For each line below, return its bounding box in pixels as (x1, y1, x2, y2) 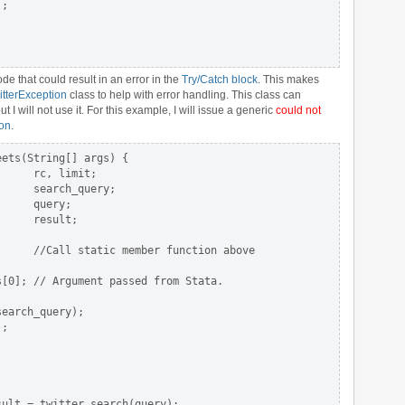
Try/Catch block (182, 73, 258, 86)
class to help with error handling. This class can (67, 89, 301, 101)
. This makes (258, 73, 319, 86)
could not (276, 104, 321, 117)
